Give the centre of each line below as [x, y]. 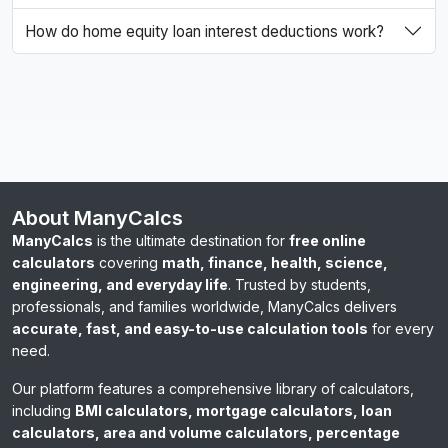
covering [128, 263]
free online [327, 241]
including [43, 411]
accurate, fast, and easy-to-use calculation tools [190, 329]
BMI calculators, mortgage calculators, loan [233, 411]
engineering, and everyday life [120, 285]
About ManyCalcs [97, 218]
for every [401, 329]
